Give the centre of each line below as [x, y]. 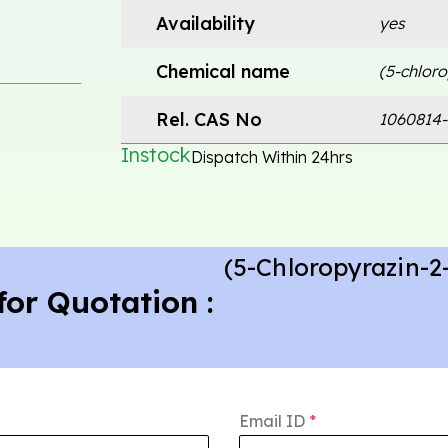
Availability [205, 23]
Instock [155, 155]
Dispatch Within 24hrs [271, 156]
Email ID [274, 420]
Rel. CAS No [208, 119]
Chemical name [222, 71]
